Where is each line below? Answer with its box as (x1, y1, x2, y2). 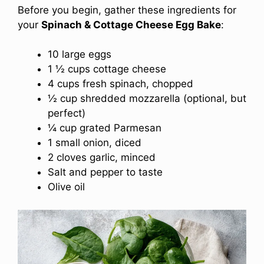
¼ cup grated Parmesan (48, 122, 161, 134)
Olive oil (48, 181, 85, 193)
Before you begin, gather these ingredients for (18, 4, 236, 16)
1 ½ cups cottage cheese (48, 63, 166, 75)
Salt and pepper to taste (48, 166, 163, 179)
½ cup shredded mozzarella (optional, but (48, 93, 246, 105)
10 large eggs (48, 48, 111, 61)
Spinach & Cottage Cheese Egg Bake (41, 18, 221, 31)
